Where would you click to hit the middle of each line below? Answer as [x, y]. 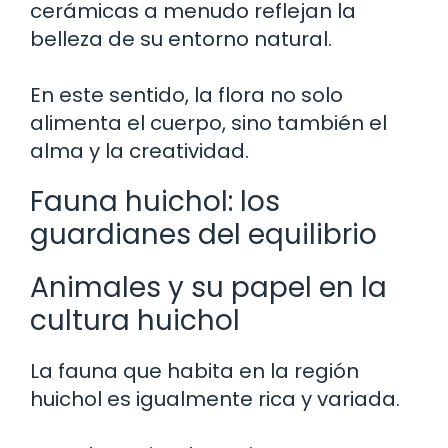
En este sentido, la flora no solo [186, 94]
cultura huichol [135, 320]
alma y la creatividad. [139, 150]
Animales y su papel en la [208, 287]
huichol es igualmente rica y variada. [215, 398]
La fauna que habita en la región [194, 370]
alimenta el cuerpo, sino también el [208, 122]
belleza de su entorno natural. [181, 38]
